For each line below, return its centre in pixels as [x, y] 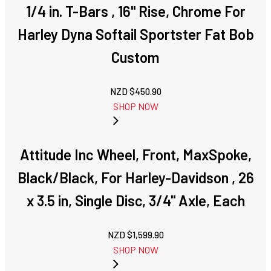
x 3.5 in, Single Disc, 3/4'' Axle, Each [135, 201]
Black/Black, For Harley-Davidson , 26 [135, 178]
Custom [135, 57]
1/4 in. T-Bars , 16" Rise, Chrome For [135, 11]
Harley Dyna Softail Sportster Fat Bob [135, 34]
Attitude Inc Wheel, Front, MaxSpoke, [135, 155]
